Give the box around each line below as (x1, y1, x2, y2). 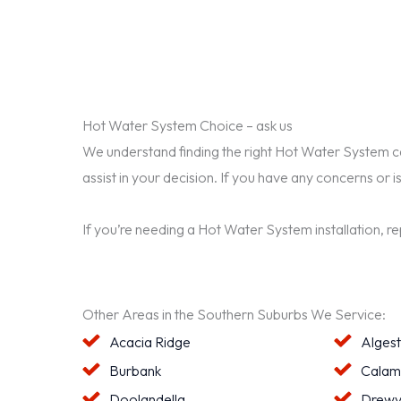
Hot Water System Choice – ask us (82, 116, 293, 135)
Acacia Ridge (109, 332, 191, 351)
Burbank (109, 361, 161, 380)
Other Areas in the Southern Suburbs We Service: (82, 304, 386, 323)
